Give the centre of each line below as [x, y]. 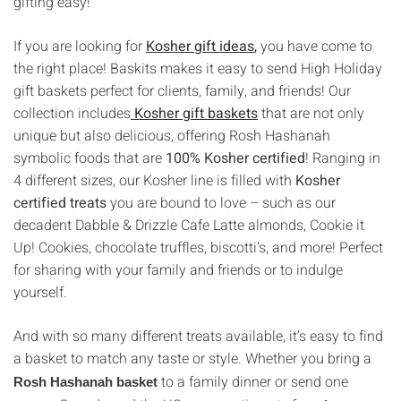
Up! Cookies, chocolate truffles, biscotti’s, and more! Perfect [198, 247]
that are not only [311, 113]
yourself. [42, 292]
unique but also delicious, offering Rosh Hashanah [172, 136]
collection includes [72, 113]
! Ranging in [343, 158]
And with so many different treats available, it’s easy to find [198, 336]
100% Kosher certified [235, 158]
